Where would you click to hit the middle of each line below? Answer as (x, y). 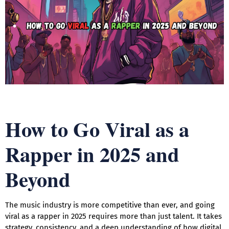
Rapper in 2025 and (92, 154)
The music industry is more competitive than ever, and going (110, 205)
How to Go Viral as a (97, 129)
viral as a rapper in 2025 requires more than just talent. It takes (113, 216)
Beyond (38, 179)
